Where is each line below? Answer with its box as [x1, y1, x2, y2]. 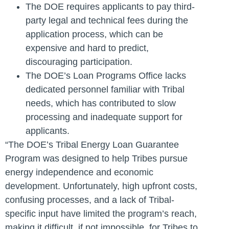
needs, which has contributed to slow [26, 98, 176, 108]
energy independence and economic [5, 167, 153, 177]
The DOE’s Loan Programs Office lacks [26, 70, 186, 81]
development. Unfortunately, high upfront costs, [5, 180, 197, 191]
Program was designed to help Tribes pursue [5, 153, 188, 164]
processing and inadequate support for [26, 111, 182, 122]
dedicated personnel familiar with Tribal [26, 84, 185, 95]
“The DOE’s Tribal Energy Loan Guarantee [5, 139, 179, 150]
